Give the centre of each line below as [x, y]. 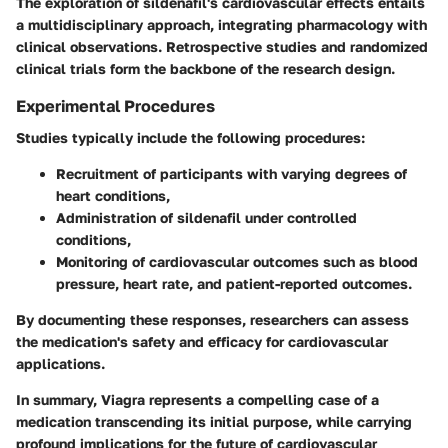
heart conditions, [113, 196]
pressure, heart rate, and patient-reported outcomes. [234, 284]
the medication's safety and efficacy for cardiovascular [202, 342]
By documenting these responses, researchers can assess [212, 320]
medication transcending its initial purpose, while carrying [214, 422]
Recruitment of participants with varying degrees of [231, 174]
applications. [60, 364]
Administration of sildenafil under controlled [206, 218]
